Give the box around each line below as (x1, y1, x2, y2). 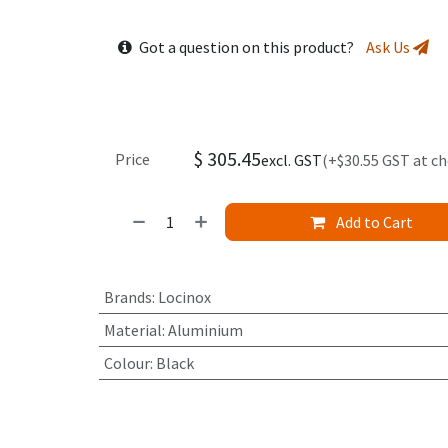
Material (103, 320, 162, 341)
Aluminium (167, 320, 243, 341)
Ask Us (365, 37, 413, 58)
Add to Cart (333, 212, 414, 233)
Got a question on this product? (135, 37, 366, 58)
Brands (103, 287, 152, 308)
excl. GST (260, 150, 322, 171)
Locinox (157, 287, 211, 308)
